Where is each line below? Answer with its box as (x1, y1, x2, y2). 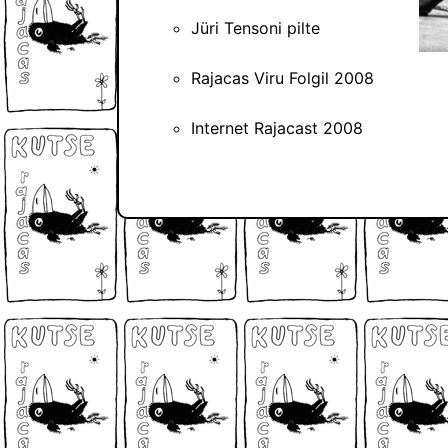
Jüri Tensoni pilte (191, 18, 320, 39)
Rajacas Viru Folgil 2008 (191, 68, 374, 89)
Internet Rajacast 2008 (191, 118, 363, 139)
